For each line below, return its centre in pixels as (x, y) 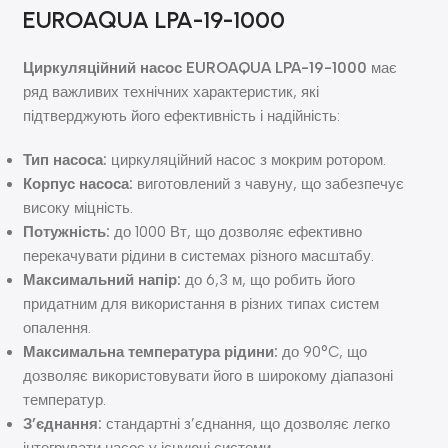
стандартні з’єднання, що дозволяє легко (246, 423)
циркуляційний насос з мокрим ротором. (247, 159)
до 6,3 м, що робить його (268, 279)
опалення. (57, 327)
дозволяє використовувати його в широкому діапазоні (208, 375)
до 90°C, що (323, 351)
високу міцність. (78, 207)
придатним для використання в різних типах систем (201, 303)
